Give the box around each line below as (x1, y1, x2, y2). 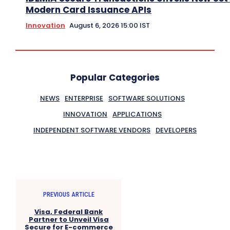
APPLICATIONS (112, 109, 162, 119)
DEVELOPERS (156, 125, 197, 135)
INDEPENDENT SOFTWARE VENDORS (33, 125, 150, 135)
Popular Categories (70, 71, 160, 84)
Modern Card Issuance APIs (26, 3, 151, 16)
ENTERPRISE (65, 93, 103, 103)
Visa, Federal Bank (34, 206, 103, 217)
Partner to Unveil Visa (28, 214, 109, 224)
